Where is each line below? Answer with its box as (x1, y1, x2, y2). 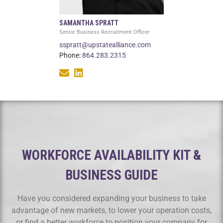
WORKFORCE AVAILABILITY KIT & (22, 147, 201, 164)
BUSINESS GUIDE (65, 167, 158, 184)
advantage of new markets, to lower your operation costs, (11, 206, 212, 216)
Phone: (59, 51, 82, 60)
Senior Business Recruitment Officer (59, 29, 150, 36)
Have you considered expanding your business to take (17, 194, 206, 204)
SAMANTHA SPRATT (59, 19, 118, 27)
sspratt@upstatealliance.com (59, 41, 151, 49)
